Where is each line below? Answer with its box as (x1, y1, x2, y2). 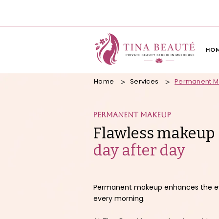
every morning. (93, 194, 145, 203)
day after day (93, 141, 185, 159)
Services (130, 76, 159, 86)
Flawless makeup (93, 124, 215, 142)
